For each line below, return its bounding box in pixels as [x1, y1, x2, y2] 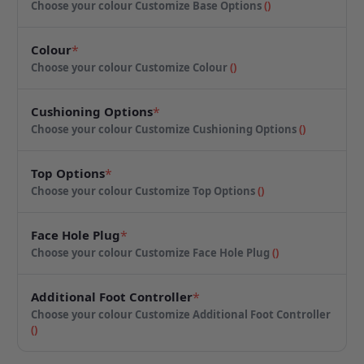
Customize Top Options [135, 184, 258, 199]
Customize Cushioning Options [135, 122, 300, 137]
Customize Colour [135, 60, 231, 76]
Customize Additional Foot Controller [135, 307, 331, 323]
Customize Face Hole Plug [135, 245, 273, 261]
